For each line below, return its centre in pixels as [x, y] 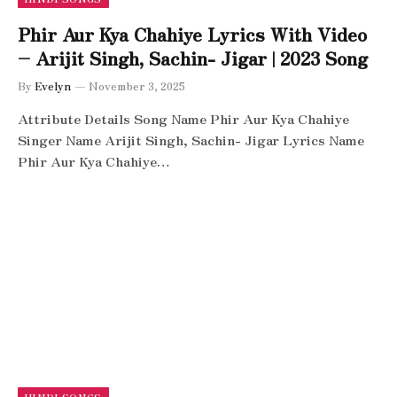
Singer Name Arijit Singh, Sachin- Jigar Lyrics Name [191, 139]
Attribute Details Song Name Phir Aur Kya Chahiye [183, 118]
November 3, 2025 [137, 85]
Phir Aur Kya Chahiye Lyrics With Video [192, 34]
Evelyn [53, 85]
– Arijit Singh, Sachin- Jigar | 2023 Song [193, 58]
